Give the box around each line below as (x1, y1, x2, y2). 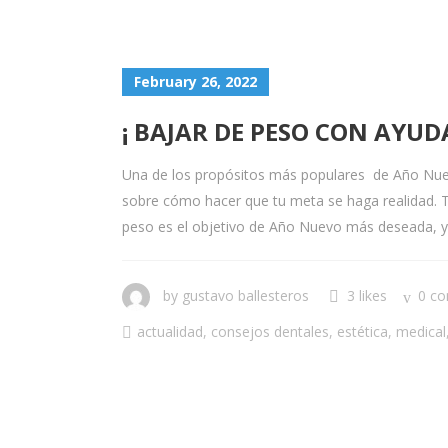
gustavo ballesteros (182, 286, 309, 305)
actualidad (137, 322, 203, 341)
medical (396, 322, 446, 341)
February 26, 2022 (134, 72, 257, 91)
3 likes (347, 286, 387, 305)
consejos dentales (211, 322, 329, 341)
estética (337, 322, 388, 341)
